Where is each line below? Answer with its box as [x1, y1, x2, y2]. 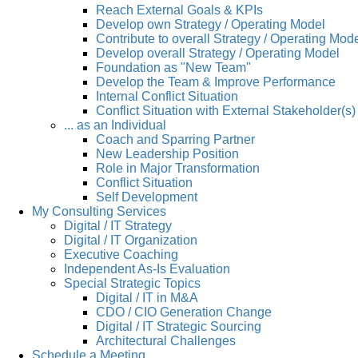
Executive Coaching [64, 247, 178, 261]
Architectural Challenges [96, 333, 236, 348]
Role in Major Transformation [96, 161, 260, 175]
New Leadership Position [96, 146, 239, 161]
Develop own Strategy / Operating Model [96, 17, 325, 31]
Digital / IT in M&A [96, 290, 198, 304]
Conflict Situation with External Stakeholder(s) [96, 103, 356, 117]
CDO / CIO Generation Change [96, 304, 272, 319]
